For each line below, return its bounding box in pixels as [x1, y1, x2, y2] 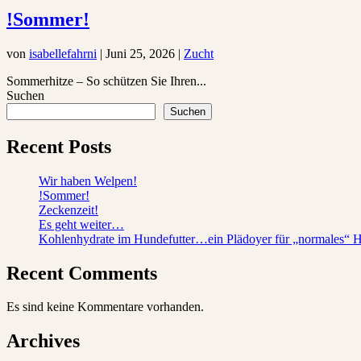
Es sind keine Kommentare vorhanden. [6, 300, 204, 314]
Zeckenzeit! [39, 202, 98, 217]
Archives [6, 330, 80, 352]
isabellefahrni [29, 46, 97, 60]
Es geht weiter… [39, 217, 124, 231]
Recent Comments [6, 262, 157, 284]
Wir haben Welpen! [39, 173, 137, 188]
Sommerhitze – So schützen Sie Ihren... [6, 73, 206, 88]
